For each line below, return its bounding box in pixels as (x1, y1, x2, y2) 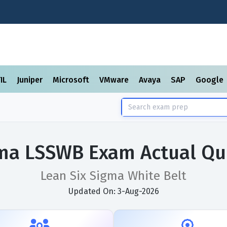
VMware (99, 75, 131, 85)
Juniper (17, 75, 45, 85)
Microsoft (53, 75, 91, 85)
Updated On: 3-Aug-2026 (68, 186, 159, 196)
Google (196, 75, 225, 85)
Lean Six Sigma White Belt (41, 168, 186, 183)
